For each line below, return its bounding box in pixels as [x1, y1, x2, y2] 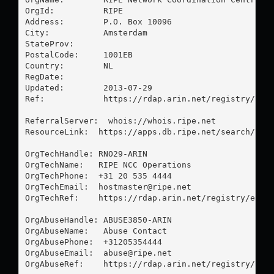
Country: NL [24, 61, 113, 70]
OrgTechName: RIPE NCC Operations [24, 160, 191, 169]
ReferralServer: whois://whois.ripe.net [24, 116, 216, 125]
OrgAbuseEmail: [24, 248, 103, 257]
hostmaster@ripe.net [98, 182, 191, 191]
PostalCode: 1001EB [24, 50, 133, 59]
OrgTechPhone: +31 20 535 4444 [24, 171, 177, 180]
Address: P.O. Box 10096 [24, 17, 172, 26]
